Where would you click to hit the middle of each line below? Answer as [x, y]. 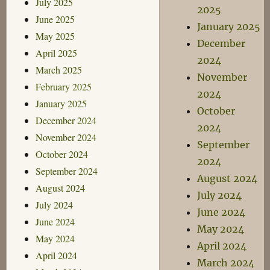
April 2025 [56, 52]
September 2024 [66, 171]
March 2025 [58, 69]
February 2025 [63, 86]
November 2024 [66, 137]
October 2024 [61, 154]
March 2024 [226, 263]
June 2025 [55, 19]
